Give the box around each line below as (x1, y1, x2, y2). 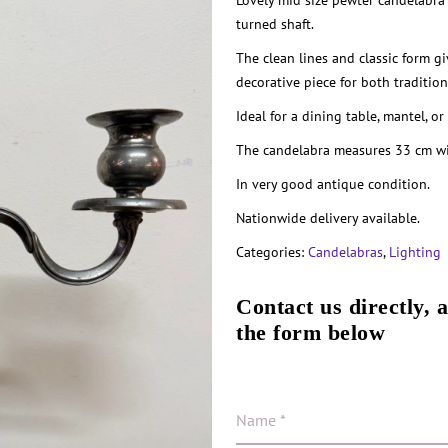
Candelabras (308, 243, 384, 261)
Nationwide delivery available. (236, 209, 421, 227)
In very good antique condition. (236, 175, 431, 193)
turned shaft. (236, 15, 315, 33)
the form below (236, 320, 386, 345)
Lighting (389, 243, 442, 261)
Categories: (236, 243, 309, 261)
